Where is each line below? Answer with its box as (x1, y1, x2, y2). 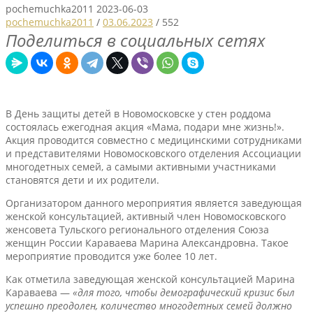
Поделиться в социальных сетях (6, 28, 265, 52)
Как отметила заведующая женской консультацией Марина (6, 272, 295, 286)
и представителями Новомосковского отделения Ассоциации (6, 146, 301, 160)
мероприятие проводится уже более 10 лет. (6, 249, 217, 263)
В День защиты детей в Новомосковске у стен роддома (6, 106, 271, 120)
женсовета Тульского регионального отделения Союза (6, 222, 269, 236)
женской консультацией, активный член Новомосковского (6, 209, 286, 223)
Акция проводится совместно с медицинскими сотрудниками (6, 133, 302, 147)
